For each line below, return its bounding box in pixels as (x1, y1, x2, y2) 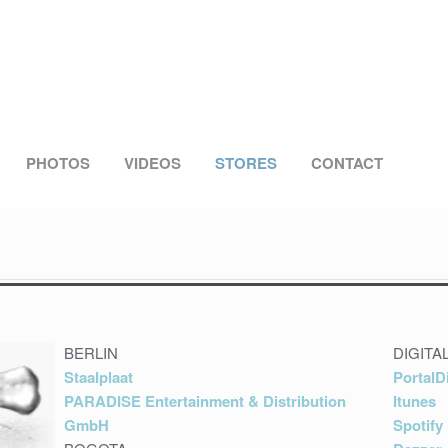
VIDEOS (124, 151, 182, 174)
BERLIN (64, 341, 119, 363)
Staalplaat (64, 365, 134, 388)
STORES (215, 151, 278, 174)
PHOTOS (26, 151, 91, 174)
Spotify (393, 413, 444, 436)
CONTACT (311, 151, 384, 174)
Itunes (393, 389, 437, 412)
